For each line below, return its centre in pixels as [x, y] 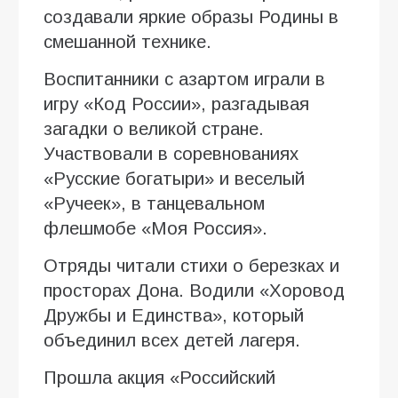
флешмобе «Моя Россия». [155, 228]
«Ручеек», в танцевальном [154, 203]
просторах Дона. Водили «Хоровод [194, 290]
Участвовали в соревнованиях [171, 153]
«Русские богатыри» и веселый [174, 178]
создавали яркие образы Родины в [191, 16]
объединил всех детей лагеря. [172, 340]
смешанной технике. [127, 41]
